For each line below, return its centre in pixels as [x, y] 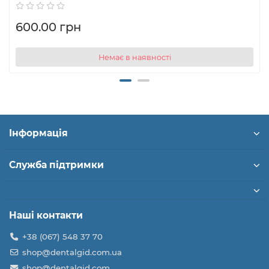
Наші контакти [46, 216]
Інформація [38, 133]
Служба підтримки [56, 165]
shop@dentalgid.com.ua [72, 252]
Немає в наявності [134, 57]
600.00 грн [48, 27]
